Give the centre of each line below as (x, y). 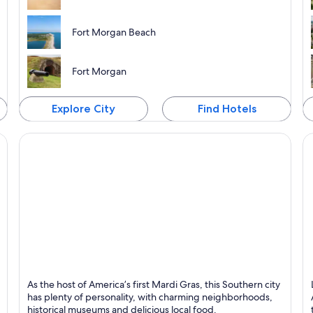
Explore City (83, 109)
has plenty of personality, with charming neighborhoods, (150, 297)
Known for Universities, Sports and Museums (132, 291)
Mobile (37, 277)
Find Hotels (227, 109)
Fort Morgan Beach (114, 32)
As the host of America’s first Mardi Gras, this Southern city (153, 284)
